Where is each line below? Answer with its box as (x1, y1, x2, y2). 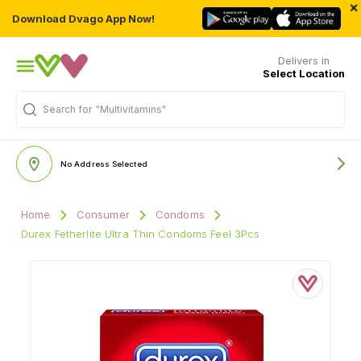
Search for (43, 103, 92, 115)
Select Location (263, 67, 345, 80)
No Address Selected (60, 159, 147, 168)
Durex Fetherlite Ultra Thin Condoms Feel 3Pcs (21, 228, 260, 240)
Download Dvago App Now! (12, 12, 155, 25)
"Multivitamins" (96, 103, 166, 115)
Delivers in (278, 54, 330, 67)
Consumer (76, 209, 130, 221)
